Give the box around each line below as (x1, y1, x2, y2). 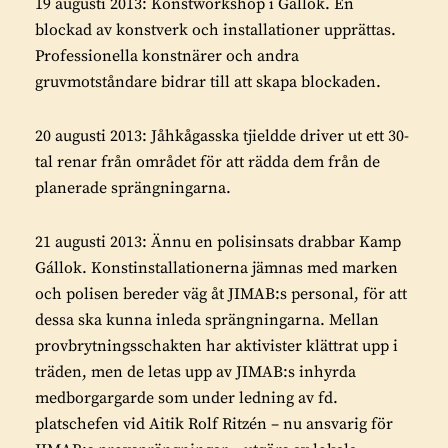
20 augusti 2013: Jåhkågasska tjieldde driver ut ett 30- (35, 125, 409, 146)
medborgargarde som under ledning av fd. (35, 387, 338, 408)
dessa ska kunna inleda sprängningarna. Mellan (35, 309, 379, 330)
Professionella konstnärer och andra (35, 45, 299, 66)
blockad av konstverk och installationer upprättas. (35, 19, 396, 40)
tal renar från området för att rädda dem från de (35, 151, 380, 172)
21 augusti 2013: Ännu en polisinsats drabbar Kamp (35, 231, 401, 252)
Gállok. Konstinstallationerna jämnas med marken (35, 257, 398, 278)
